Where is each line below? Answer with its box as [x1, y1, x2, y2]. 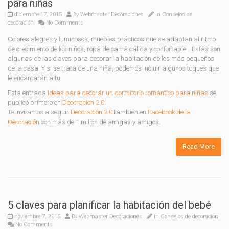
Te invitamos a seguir [8, 108, 71, 116]
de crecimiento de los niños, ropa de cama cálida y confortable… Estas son [8, 45, 220, 53]
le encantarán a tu [8, 74, 60, 82]
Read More [182, 143, 215, 150]
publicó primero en [8, 99, 62, 106]
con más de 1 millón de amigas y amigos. [39, 118, 161, 126]
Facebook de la [148, 108, 191, 116]
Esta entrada [8, 89, 48, 97]
